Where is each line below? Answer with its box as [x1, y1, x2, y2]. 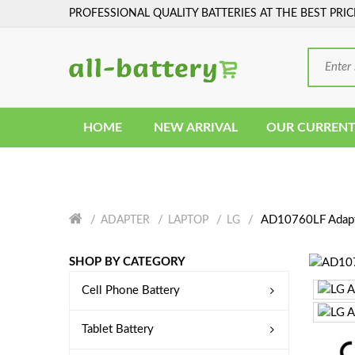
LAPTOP [168, 215, 208, 226]
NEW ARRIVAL [154, 121, 238, 134]
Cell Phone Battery [82, 284, 180, 296]
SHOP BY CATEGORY [69, 256, 185, 268]
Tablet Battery [82, 323, 154, 335]
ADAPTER [101, 215, 150, 226]
